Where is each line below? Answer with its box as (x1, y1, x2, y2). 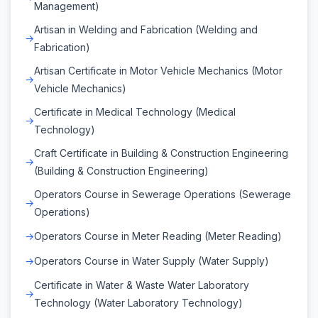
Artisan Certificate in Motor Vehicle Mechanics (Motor (34, 64, 283, 77)
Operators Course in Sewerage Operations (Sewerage (34, 187, 291, 200)
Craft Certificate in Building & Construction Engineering (34, 146, 288, 159)
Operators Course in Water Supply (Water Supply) (34, 254, 269, 267)
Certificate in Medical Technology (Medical (34, 105, 236, 118)
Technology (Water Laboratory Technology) (34, 296, 243, 309)
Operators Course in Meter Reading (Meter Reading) (34, 229, 282, 242)
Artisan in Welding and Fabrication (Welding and (34, 23, 258, 35)
